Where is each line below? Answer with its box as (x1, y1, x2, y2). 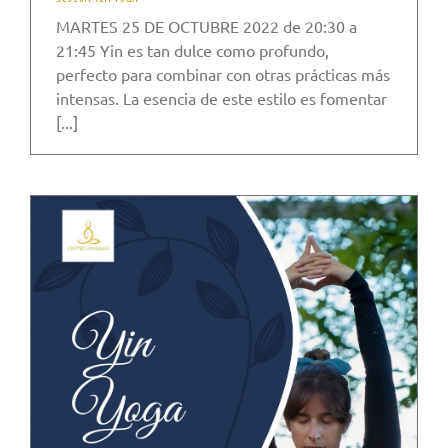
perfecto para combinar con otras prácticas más (56, 64, 390, 85)
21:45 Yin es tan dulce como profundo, (56, 40, 329, 61)
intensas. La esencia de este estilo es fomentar (56, 88, 387, 109)
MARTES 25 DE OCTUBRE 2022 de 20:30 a (56, 16, 357, 37)
